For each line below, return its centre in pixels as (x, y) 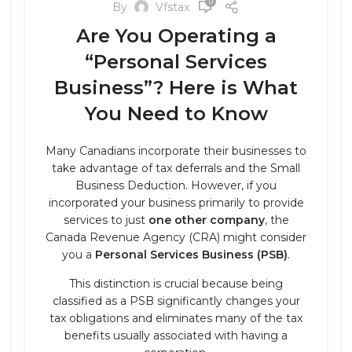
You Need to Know (176, 114)
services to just (106, 220)
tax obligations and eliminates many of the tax (176, 318)
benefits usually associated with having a (176, 335)
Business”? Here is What (176, 88)
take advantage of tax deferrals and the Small (176, 168)
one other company (206, 220)
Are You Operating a (176, 36)
